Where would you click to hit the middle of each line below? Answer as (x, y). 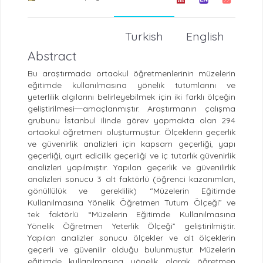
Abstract (52, 56)
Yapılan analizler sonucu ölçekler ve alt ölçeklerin (131, 238)
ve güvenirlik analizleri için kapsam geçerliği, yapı (131, 144)
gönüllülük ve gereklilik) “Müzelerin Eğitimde (131, 191)
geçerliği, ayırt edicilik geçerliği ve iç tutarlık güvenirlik (131, 156)
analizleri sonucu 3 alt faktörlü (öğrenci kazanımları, (131, 179)
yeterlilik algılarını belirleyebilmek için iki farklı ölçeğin (131, 97)
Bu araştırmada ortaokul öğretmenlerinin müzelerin (131, 74)
